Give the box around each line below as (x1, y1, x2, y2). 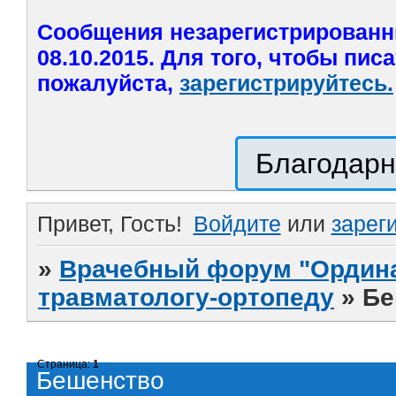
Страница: (37, 358, 94, 371)
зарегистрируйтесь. (179, 71, 393, 96)
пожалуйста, (37, 71, 179, 96)
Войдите (193, 211, 281, 237)
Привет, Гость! (37, 211, 182, 237)
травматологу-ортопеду (38, 284, 335, 312)
